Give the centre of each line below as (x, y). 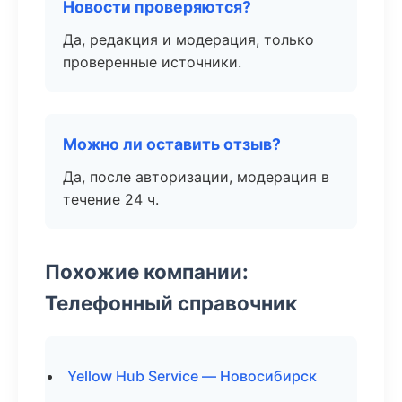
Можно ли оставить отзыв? (172, 144)
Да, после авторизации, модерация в (196, 177)
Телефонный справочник (171, 303)
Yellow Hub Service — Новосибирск (192, 376)
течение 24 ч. (111, 199)
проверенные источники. (152, 62)
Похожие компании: (147, 271)
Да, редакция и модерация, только (188, 39)
